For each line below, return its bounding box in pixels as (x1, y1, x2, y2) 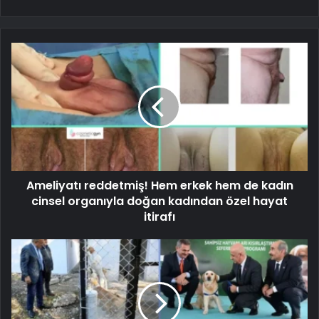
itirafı (144, 208, 175, 225)
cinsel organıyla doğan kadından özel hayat (31, 192, 288, 209)
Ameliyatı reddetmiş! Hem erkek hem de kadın (26, 177, 293, 194)
